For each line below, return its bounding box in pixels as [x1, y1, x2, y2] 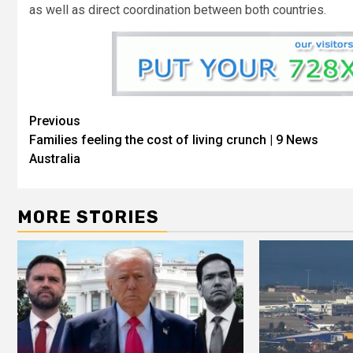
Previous [29, 113, 80, 128]
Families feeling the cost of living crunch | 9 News [29, 132, 318, 147]
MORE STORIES [17, 206, 159, 228]
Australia [29, 150, 80, 166]
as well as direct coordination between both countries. [29, 2, 326, 17]
